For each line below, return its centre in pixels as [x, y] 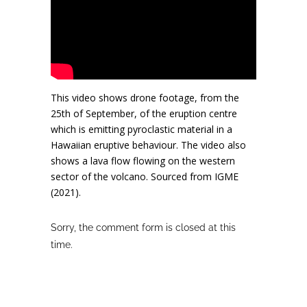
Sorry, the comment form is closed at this [143, 227]
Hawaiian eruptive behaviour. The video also [148, 145]
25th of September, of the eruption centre [144, 113]
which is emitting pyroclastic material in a [142, 129]
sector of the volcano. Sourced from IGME [145, 176]
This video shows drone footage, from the [145, 97]
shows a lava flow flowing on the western [143, 160]
